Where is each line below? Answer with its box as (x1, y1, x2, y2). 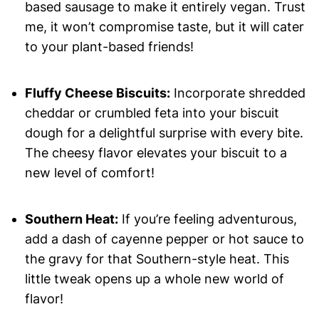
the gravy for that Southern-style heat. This (24, 251, 289, 267)
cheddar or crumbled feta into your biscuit (24, 105, 279, 121)
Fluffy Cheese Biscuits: (24, 85, 170, 101)
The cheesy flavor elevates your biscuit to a (24, 145, 287, 161)
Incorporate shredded (169, 85, 305, 101)
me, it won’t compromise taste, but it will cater (24, 19, 304, 35)
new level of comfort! (24, 165, 155, 181)
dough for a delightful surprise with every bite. (24, 125, 303, 141)
